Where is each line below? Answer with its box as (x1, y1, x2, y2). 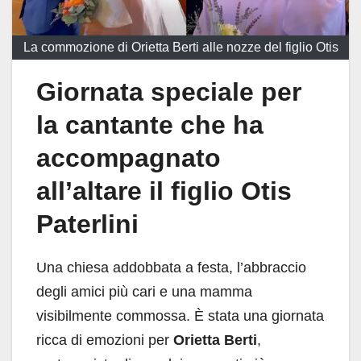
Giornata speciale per (36, 77, 301, 106)
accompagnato (36, 143, 221, 172)
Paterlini (36, 209, 139, 239)
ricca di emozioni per (36, 331, 173, 348)
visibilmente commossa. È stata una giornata (36, 307, 324, 324)
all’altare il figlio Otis (36, 176, 292, 205)
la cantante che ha (36, 110, 263, 139)
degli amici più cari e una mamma (36, 283, 252, 300)
